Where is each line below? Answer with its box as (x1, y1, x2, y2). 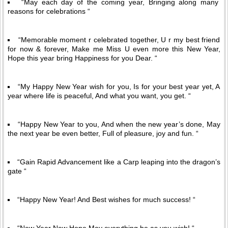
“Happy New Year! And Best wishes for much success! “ (17, 195, 195, 204)
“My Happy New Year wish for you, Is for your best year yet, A (18, 82, 220, 91)
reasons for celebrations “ (8, 7, 90, 16)
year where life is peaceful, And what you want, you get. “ (8, 92, 191, 100)
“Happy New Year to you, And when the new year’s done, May (18, 120, 220, 129)
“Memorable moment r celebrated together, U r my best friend (18, 36, 220, 44)
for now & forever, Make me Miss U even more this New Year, (8, 45, 220, 53)
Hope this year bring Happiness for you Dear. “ (8, 54, 157, 63)
